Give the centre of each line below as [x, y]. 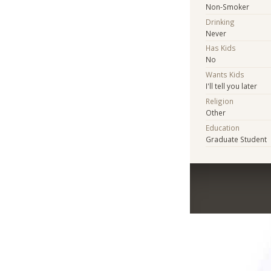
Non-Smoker [228, 6]
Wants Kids [225, 75]
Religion [220, 101]
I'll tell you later [232, 86]
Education [223, 127]
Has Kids [221, 48]
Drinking [220, 21]
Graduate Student [237, 139]
